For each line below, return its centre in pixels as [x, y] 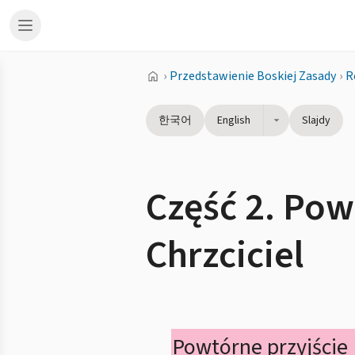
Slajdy [316, 120]
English [234, 120]
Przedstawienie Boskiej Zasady [253, 76]
